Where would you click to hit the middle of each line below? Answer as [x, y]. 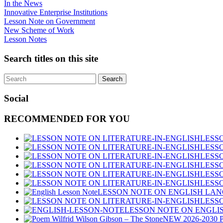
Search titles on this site [51, 58]
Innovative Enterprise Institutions [56, 12]
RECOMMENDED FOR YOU [67, 119]
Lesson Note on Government [50, 21]
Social [16, 99]
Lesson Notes [25, 39]
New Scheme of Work [39, 30]
